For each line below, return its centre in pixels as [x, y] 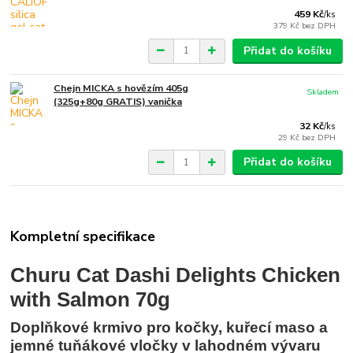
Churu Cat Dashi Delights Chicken [176, 275]
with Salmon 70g [91, 299]
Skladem [323, 91]
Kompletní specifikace [83, 236]
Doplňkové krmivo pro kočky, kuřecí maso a [169, 327]
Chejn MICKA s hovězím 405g [121, 88]
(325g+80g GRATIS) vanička [118, 101]
